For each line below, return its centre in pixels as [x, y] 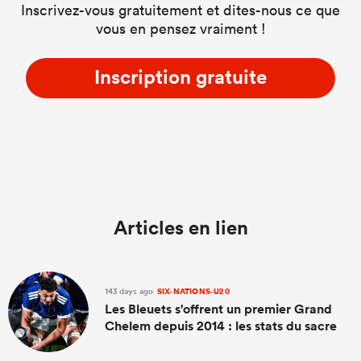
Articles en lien [180, 227]
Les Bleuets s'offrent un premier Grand [218, 309]
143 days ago [130, 291]
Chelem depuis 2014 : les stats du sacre [221, 326]
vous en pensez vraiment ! [180, 29]
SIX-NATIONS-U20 [192, 291]
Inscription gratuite [180, 77]
